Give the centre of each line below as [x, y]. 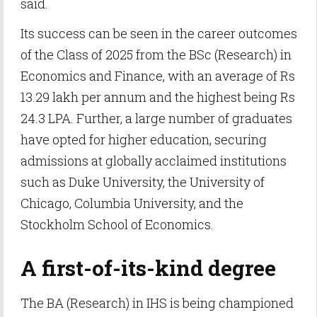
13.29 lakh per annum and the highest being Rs [158, 97]
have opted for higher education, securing [144, 139]
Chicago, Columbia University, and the [132, 203]
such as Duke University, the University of [143, 182]
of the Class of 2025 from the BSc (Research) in [156, 54]
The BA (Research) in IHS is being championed [157, 303]
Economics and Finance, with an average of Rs [158, 76]
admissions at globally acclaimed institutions [154, 161]
